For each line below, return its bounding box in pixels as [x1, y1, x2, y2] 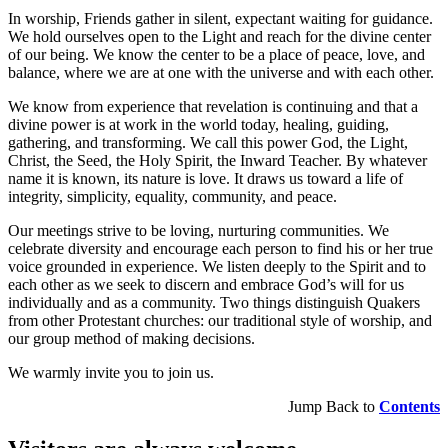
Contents [379, 397, 440, 415]
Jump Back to [288, 397, 379, 415]
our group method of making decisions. [8, 329, 255, 347]
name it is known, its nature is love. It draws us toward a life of [8, 169, 403, 187]
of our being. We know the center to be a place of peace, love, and [8, 45, 425, 63]
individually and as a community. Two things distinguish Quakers [8, 293, 420, 311]
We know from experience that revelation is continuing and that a [8, 97, 418, 115]
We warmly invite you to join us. [8, 363, 214, 381]
